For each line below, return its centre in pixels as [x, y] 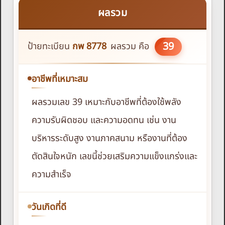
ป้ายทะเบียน [50, 47]
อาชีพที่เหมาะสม [60, 79]
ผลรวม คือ [131, 47]
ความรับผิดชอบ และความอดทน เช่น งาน [104, 121]
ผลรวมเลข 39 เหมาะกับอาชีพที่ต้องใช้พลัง [106, 102]
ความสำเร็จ [51, 175]
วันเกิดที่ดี [49, 207]
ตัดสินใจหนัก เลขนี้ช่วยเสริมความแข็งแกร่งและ [115, 157]
